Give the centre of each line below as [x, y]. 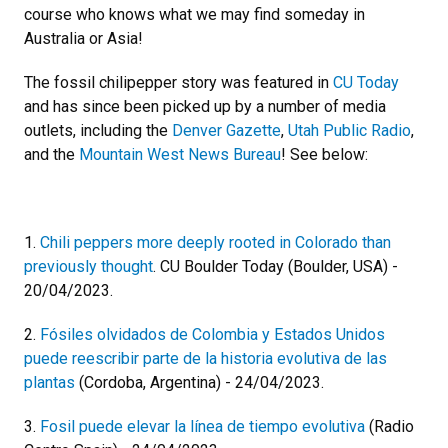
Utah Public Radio [349, 130]
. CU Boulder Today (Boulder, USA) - [275, 266]
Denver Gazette [226, 130]
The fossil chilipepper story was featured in [178, 82]
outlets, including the [98, 130]
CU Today [366, 82]
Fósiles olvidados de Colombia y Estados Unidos [212, 334]
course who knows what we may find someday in [194, 14]
